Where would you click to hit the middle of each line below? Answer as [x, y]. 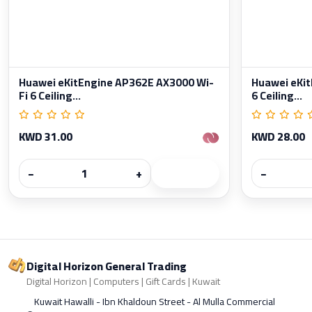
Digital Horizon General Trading [106, 266]
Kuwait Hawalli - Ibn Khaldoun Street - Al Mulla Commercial [154, 301]
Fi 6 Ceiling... [50, 95]
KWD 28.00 [278, 136]
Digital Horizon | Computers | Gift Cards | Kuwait [123, 281]
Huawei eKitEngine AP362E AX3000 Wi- [116, 82]
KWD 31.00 [46, 136]
